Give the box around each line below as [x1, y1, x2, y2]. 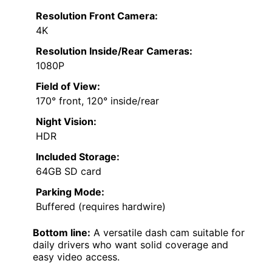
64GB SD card [36, 165, 101, 177]
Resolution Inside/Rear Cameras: [36, 44, 192, 57]
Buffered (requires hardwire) [36, 200, 166, 212]
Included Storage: [36, 150, 120, 163]
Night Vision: [36, 115, 97, 127]
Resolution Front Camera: [36, 9, 158, 22]
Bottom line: [33, 226, 90, 239]
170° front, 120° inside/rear [36, 94, 159, 107]
